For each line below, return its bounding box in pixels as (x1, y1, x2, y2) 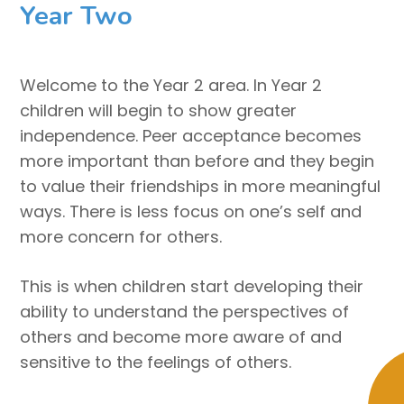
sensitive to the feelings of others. (20, 350, 292, 373)
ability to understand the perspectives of (20, 299, 350, 323)
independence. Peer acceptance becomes (20, 124, 363, 147)
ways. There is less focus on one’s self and (20, 199, 363, 223)
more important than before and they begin (20, 149, 375, 172)
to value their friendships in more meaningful (20, 174, 381, 197)
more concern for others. (20, 225, 223, 248)
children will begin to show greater (20, 98, 298, 122)
